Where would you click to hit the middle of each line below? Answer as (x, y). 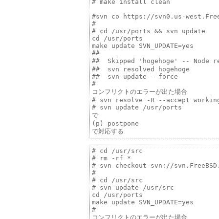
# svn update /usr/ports (137, 108)
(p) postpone (115, 124)
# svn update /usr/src (133, 188)
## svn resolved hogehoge (141, 69)
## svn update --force (135, 77)
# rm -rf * (111, 158)
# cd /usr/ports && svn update (149, 31)
